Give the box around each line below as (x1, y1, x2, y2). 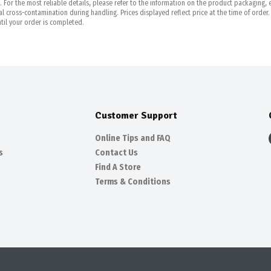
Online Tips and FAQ (94, 133, 171, 143)
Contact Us (94, 148, 138, 158)
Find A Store (94, 162, 141, 172)
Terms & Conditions (94, 177, 171, 187)
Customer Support (94, 109, 177, 122)
